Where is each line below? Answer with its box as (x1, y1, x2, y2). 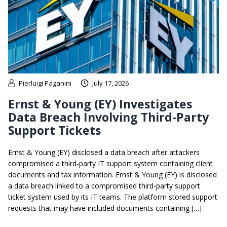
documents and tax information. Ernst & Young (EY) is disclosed (8, 170, 217, 180)
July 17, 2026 (92, 79, 129, 88)
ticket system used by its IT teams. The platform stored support (8, 192, 217, 202)
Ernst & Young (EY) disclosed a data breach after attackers (8, 147, 200, 158)
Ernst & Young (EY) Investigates (8, 96, 192, 112)
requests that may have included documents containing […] (8, 203, 202, 213)
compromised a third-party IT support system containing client (8, 159, 213, 169)
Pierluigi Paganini (19, 79, 71, 88)
